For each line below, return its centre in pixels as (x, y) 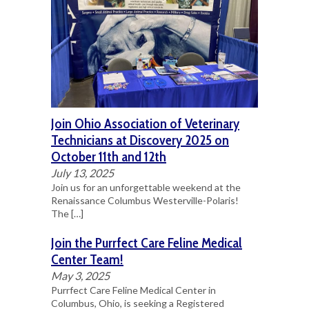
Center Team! (87, 259)
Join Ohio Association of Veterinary (145, 123)
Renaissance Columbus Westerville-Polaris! (144, 200)
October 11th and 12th (108, 156)
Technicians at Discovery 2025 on (140, 140)
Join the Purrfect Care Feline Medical (146, 242)
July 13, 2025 (82, 172)
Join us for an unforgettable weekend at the (146, 187)
